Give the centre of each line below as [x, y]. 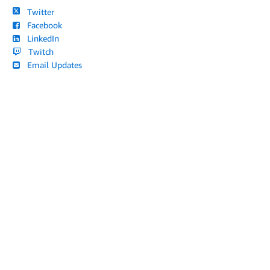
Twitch [39, 52]
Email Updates [52, 65]
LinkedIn [41, 38]
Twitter [39, 12]
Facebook [42, 25]
